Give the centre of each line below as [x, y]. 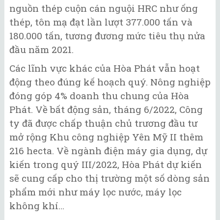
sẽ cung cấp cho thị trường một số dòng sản [110, 178]
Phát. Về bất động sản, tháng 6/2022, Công [106, 110]
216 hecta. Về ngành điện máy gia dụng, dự [108, 151]
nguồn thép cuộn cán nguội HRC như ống [104, 8]
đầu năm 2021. [41, 49]
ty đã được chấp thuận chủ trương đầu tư [103, 123]
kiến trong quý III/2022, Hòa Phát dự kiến [106, 165]
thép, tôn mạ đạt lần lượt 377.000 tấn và [101, 22]
